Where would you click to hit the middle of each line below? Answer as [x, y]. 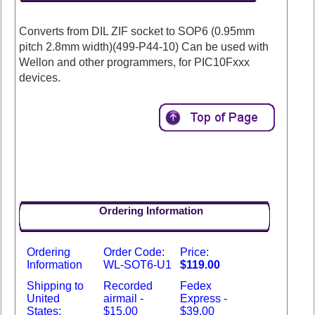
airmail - [124, 299]
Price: [195, 252]
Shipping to [56, 286]
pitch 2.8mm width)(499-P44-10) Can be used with [144, 47]
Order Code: [134, 252]
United [44, 299]
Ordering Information [151, 211]
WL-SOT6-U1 [138, 265]
